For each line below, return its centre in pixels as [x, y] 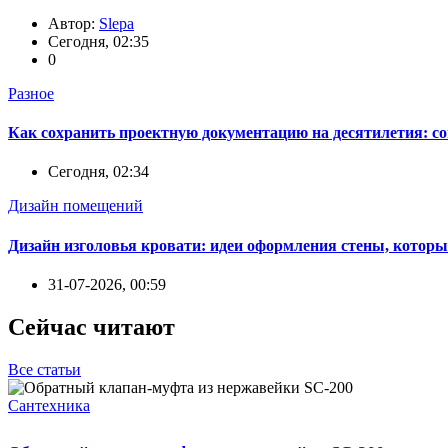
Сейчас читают [91, 326]
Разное [31, 93]
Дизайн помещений [75, 206]
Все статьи [44, 369]
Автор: [73, 23]
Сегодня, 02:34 [98, 172]
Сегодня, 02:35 [98, 41]
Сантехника [49, 405]
